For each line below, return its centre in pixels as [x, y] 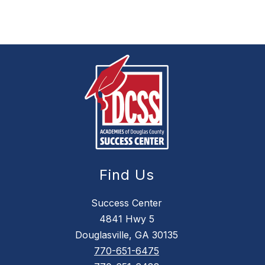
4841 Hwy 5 [127, 219]
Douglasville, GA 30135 [127, 235]
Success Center [127, 203]
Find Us [127, 175]
